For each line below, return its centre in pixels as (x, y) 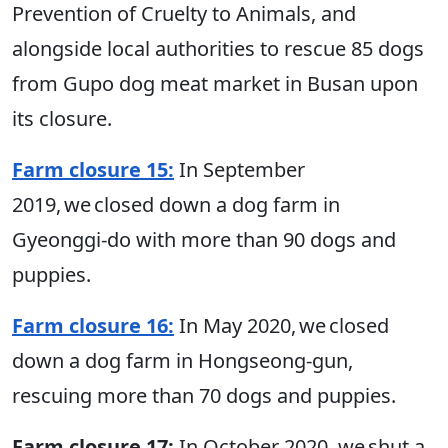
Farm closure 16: (93, 326)
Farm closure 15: (93, 170)
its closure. (64, 119)
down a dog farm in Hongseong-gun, (182, 361)
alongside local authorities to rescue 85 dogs (218, 49)
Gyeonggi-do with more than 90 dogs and (204, 240)
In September (239, 170)
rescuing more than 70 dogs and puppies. (206, 396)
